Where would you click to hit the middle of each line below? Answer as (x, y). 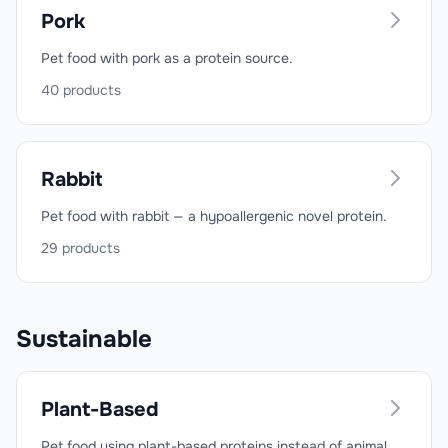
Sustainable (84, 339)
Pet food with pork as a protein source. (167, 58)
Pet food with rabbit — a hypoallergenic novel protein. (214, 216)
